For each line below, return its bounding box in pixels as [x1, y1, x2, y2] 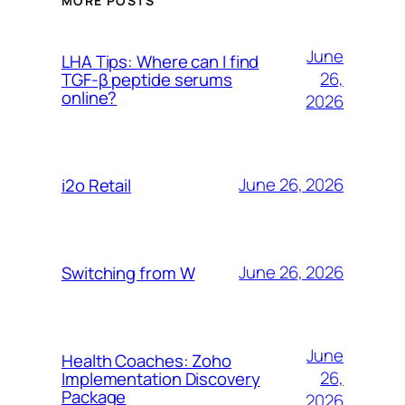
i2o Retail [61, 173, 131, 197]
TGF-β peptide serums [61, 67, 232, 91]
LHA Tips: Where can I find [61, 49, 259, 73]
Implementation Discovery [61, 366, 260, 391]
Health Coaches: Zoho [61, 348, 231, 372]
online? [61, 85, 118, 109]
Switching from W [61, 260, 195, 285]
